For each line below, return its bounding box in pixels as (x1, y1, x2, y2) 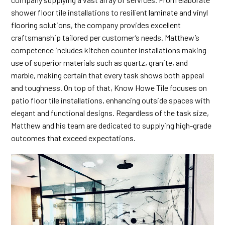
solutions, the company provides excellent (38, 20, 181, 30)
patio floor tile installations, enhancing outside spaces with (11, 95, 210, 105)
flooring (11, 20, 38, 30)
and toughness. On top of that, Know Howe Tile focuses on (11, 83, 207, 92)
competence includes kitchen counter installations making (11, 45, 207, 55)
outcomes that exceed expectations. (11, 133, 136, 143)
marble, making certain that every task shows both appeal (11, 70, 204, 80)
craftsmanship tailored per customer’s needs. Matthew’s (11, 33, 200, 42)
